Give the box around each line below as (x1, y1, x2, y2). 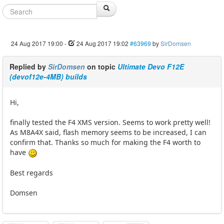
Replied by (9, 61, 48, 72)
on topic (85, 61, 117, 72)
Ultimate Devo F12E (117, 61, 184, 72)
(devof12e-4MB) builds (9, 71, 87, 82)
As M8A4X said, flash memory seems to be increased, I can (10, 127, 206, 137)
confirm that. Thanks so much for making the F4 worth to (10, 137, 200, 147)
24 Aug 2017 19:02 (76, 39, 128, 48)
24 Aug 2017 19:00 (11, 39, 63, 48)
